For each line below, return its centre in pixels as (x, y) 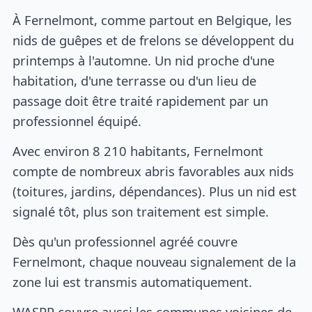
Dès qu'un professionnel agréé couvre (125, 241)
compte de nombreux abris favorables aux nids (154, 171)
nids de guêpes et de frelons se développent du (154, 40)
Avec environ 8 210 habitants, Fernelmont (138, 151)
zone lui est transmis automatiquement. (133, 281)
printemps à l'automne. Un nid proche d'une (144, 61)
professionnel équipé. (77, 121)
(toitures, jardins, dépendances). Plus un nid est (155, 192)
